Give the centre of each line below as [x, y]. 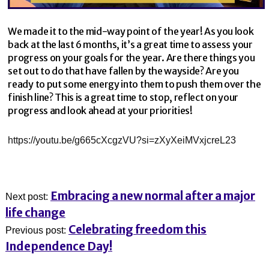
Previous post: [37, 230]
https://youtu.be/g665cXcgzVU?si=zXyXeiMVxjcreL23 [122, 141]
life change [35, 212]
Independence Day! [59, 246]
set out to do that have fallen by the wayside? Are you [124, 71]
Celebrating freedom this [137, 229]
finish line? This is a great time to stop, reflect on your [123, 98]
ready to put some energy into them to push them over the [134, 84]
